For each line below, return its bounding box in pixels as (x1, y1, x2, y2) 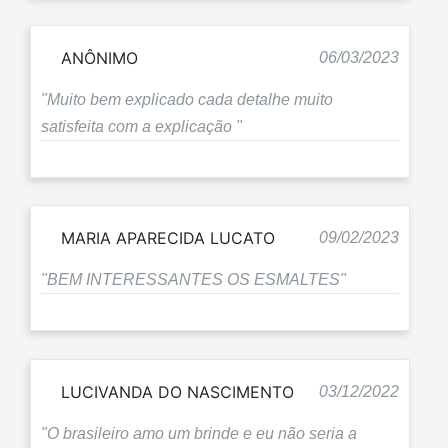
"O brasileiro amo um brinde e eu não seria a (41, 424, 357, 442)
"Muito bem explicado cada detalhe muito (41, 90, 333, 108)
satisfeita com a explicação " (41, 117, 242, 135)
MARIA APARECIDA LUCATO (61, 228, 275, 249)
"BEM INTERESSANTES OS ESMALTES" (41, 271, 346, 289)
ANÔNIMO (61, 47, 138, 68)
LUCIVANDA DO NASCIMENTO (61, 381, 294, 402)
